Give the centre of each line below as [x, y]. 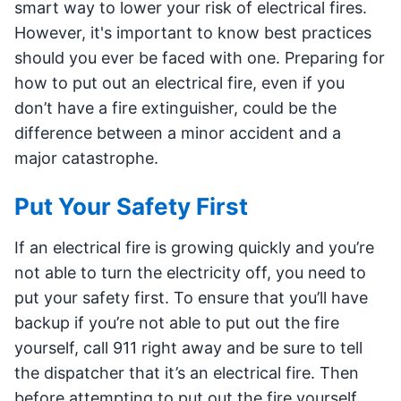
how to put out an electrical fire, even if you [179, 83]
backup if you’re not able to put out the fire [177, 323]
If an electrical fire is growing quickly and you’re [194, 247]
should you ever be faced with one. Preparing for [200, 58]
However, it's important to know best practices [193, 33]
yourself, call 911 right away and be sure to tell [188, 348]
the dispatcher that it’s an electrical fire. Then [187, 373]
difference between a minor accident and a [178, 133]
